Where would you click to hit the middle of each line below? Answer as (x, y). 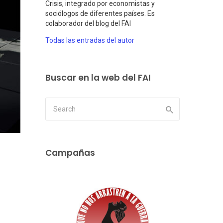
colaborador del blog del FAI (88, 24)
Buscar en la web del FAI (98, 78)
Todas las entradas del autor (90, 41)
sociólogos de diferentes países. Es (100, 14)
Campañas (70, 153)
